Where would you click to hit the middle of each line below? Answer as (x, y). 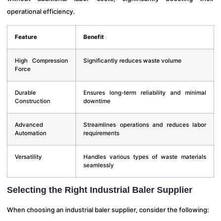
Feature (26, 37)
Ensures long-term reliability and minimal (145, 92)
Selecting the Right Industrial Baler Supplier (100, 190)
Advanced (29, 125)
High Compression (41, 60)
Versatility (28, 157)
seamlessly (99, 165)
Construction (33, 101)
